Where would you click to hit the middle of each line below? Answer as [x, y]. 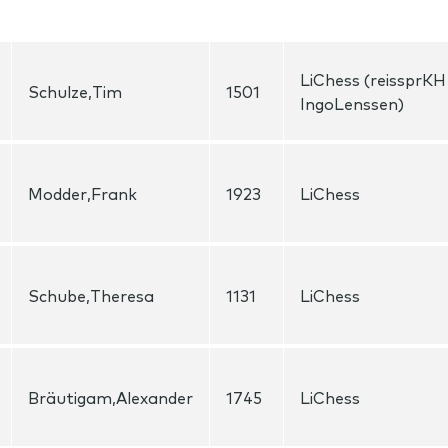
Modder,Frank [82, 193]
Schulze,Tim [75, 91]
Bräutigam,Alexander [110, 397]
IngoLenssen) [352, 103]
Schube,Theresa [91, 295]
